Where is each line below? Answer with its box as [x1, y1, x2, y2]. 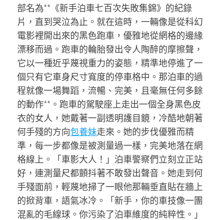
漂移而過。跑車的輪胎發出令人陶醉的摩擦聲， [17, 43, 203, 55]
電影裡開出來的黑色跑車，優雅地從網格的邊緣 [17, 29, 203, 41]
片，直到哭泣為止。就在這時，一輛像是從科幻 [17, 16, 203, 27]
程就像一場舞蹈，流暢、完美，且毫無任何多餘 [17, 84, 203, 96]
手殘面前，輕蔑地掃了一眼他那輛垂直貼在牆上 [17, 181, 203, 192]
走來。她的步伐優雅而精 [97, 126, 194, 137]
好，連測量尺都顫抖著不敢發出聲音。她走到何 [17, 167, 203, 179]
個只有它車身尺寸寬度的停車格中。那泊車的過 [17, 71, 203, 82]
